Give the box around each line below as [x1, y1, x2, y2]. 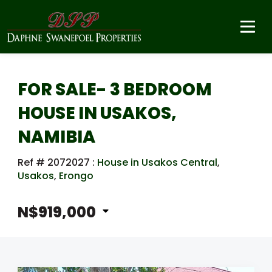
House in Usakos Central [97, 155, 217, 169]
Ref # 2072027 [18, 155, 92, 169]
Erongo [59, 169, 93, 183]
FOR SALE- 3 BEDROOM [18, 78, 212, 101]
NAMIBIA [18, 125, 95, 149]
